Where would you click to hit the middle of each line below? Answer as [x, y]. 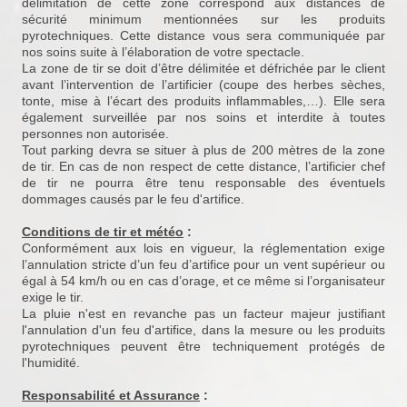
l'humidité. [51, 363]
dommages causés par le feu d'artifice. [133, 199]
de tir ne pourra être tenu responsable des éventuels [203, 183]
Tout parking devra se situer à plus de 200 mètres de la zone [203, 150]
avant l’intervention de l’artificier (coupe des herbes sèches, [203, 85]
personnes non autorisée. [95, 134]
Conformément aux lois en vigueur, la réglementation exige [203, 248]
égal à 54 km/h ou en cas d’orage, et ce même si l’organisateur [203, 281]
